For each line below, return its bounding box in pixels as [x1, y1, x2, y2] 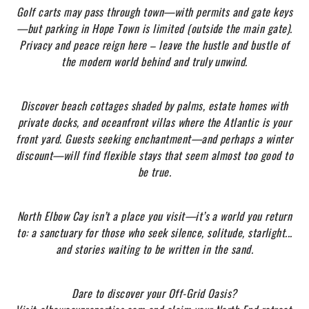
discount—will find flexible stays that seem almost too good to [15, 147, 294, 163]
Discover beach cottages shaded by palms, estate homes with [21, 97, 288, 114]
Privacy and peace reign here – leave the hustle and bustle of [19, 37, 290, 53]
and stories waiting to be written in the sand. [55, 241, 254, 257]
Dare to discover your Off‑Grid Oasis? [72, 285, 237, 301]
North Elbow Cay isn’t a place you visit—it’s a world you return [17, 208, 292, 224]
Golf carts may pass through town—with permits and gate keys [16, 3, 293, 20]
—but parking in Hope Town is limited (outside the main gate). [17, 20, 292, 37]
